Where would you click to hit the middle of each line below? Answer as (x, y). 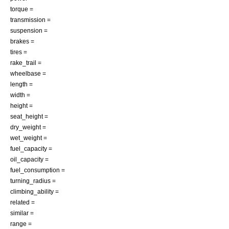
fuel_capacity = (31, 148)
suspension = (29, 30)
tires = (19, 52)
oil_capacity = (29, 159)
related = (22, 202)
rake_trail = (26, 63)
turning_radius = (33, 181)
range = (21, 224)
